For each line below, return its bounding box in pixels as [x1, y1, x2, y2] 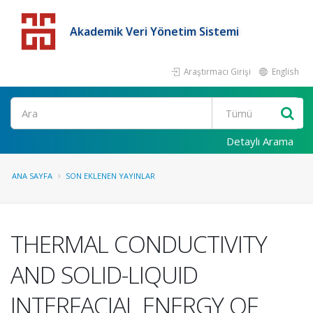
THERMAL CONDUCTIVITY [10, 228, 267, 260]
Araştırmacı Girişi [182, 66, 251, 77]
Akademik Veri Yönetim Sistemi [70, 24, 239, 39]
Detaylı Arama [226, 134, 293, 148]
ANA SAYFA [12, 170, 52, 181]
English [270, 66, 299, 77]
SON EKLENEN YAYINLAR [66, 170, 155, 181]
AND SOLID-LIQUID [10, 259, 198, 291]
